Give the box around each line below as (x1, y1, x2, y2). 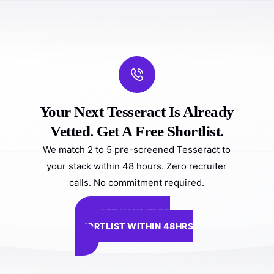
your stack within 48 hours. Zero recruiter (46, 160, 228, 172)
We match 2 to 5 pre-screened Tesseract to (43, 143, 231, 155)
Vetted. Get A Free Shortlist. (50, 122, 224, 139)
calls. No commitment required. (69, 176, 205, 188)
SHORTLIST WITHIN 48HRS (75, 220, 193, 231)
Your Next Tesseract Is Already (39, 103, 234, 120)
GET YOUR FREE (99, 207, 170, 218)
